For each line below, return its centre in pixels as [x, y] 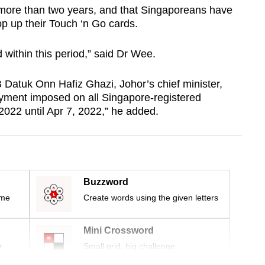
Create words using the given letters [151, 198]
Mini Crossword [119, 231]
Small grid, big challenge [129, 246]
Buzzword [106, 182]
